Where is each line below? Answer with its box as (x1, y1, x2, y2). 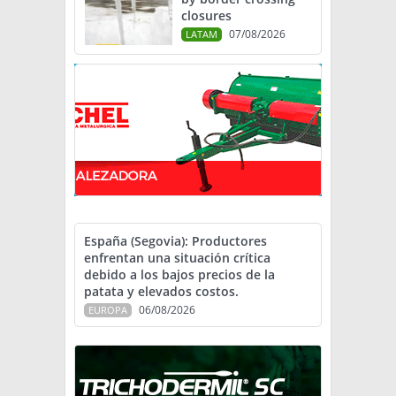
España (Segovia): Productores (84, 232, 267, 250)
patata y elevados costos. (84, 283, 239, 301)
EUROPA (88, 303, 127, 317)
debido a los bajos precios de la (84, 266, 275, 284)
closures (181, 7, 232, 25)
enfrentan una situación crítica (84, 249, 270, 267)
